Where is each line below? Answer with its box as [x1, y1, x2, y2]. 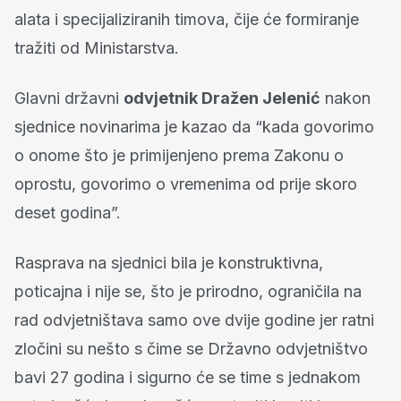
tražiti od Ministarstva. [14, 38, 179, 57]
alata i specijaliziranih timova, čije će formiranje [14, 9, 359, 29]
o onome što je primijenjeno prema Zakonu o [14, 145, 344, 165]
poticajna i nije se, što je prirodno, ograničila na [14, 281, 362, 301]
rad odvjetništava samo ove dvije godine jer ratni [14, 310, 374, 329]
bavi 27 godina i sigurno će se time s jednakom [14, 367, 361, 387]
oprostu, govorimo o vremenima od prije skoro [14, 174, 357, 193]
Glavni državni [14, 88, 124, 107]
